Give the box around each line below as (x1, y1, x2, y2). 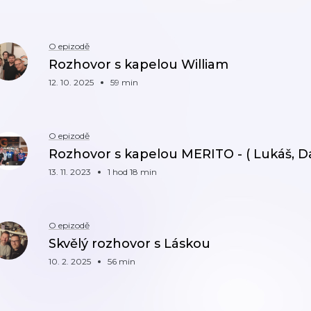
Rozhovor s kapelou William (49, 57, 228, 72)
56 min (108, 256, 135, 267)
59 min (110, 77, 138, 87)
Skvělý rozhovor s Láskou (49, 236, 210, 251)
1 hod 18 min (108, 167, 157, 177)
